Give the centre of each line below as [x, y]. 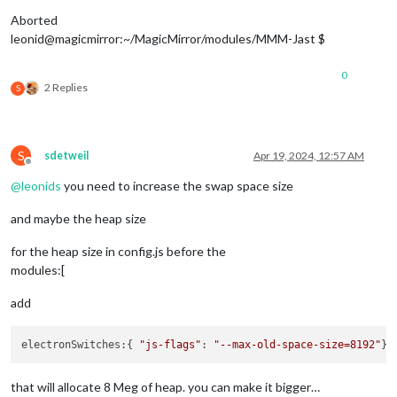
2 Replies [66, 87]
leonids [41, 185]
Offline [44, 167]
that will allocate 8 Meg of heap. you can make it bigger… [165, 387]
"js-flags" [171, 344]
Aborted [34, 19]
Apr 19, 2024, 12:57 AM [309, 155]
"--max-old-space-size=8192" [298, 344]
